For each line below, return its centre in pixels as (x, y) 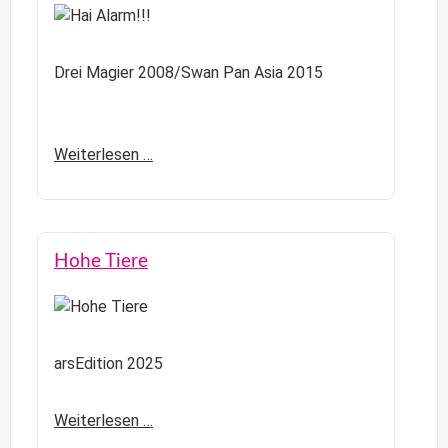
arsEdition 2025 (108, 363)
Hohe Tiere (101, 262)
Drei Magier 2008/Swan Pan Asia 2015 (188, 73)
